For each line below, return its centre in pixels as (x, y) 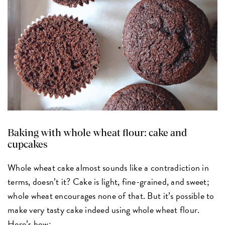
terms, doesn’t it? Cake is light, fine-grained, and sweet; (108, 182)
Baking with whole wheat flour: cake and (97, 133)
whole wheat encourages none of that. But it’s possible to (111, 196)
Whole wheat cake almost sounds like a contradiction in (108, 168)
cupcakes (28, 145)
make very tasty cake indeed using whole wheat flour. (104, 210)
